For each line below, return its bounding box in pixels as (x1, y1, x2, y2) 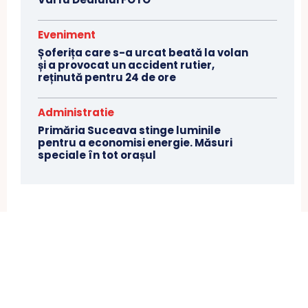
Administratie (38, 105, 114, 120)
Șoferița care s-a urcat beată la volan (38, 45, 248, 60)
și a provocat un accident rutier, (38, 58, 214, 73)
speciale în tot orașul (38, 148, 156, 163)
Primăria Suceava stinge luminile (38, 123, 221, 138)
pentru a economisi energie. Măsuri (38, 135, 232, 151)
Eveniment (38, 27, 96, 43)
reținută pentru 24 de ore (38, 70, 176, 85)
